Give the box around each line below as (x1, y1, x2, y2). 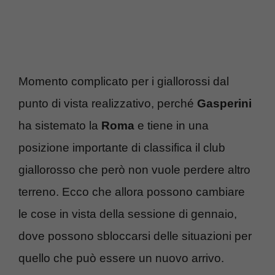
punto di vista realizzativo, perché (18, 97, 197, 110)
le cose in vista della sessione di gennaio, (18, 207, 237, 221)
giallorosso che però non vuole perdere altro (18, 163, 250, 177)
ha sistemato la (18, 119, 101, 133)
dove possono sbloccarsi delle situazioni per (18, 230, 252, 243)
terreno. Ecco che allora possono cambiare (18, 185, 245, 199)
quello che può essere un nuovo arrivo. (18, 252, 224, 265)
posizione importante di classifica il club (18, 141, 225, 155)
